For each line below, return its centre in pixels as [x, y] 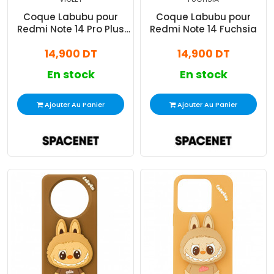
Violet [71, 42]
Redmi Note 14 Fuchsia [203, 29]
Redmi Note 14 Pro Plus [71, 29]
